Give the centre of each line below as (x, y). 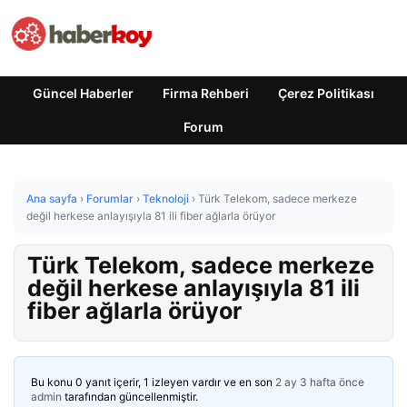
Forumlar (110, 199)
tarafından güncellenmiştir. (130, 397)
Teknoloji (166, 199)
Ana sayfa (52, 199)
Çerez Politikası (326, 93)
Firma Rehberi (206, 93)
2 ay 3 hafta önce (320, 382)
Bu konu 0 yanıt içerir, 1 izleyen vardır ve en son (153, 382)
